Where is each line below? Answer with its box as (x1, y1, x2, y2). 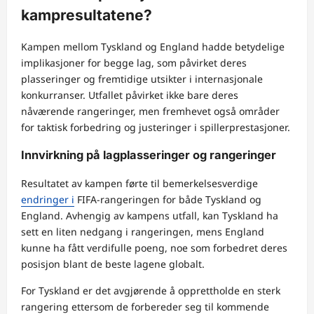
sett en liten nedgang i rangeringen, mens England (21, 224, 264, 238)
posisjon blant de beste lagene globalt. (21, 257, 205, 271)
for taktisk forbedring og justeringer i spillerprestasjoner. (21, 120, 290, 134)
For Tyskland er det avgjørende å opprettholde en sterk (21, 283, 280, 297)
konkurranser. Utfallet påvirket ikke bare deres (21, 88, 238, 102)
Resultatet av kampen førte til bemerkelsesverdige (21, 176, 258, 190)
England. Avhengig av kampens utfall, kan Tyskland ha (21, 208, 278, 222)
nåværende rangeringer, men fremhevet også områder (21, 104, 280, 118)
